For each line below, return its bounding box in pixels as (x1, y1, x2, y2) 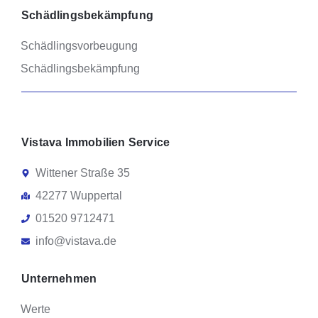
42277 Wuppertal (35, 189, 122, 202)
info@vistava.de (35, 234, 116, 247)
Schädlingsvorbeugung (21, 39, 138, 52)
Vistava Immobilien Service (21, 136, 170, 148)
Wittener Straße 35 (35, 166, 130, 179)
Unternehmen (21, 272, 97, 285)
